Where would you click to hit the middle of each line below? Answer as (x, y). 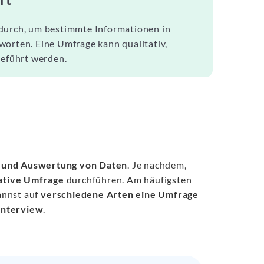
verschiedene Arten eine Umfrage (120, 194)
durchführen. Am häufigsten (128, 179)
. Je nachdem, (157, 165)
